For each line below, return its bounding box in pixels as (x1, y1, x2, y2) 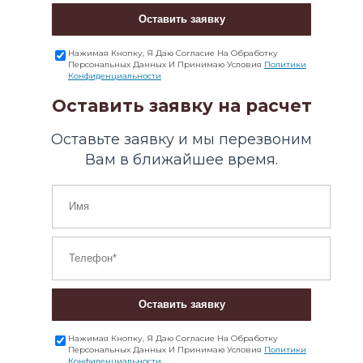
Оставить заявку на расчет (51, 95, 312, 116)
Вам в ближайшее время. (85, 150, 278, 169)
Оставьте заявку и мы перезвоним (51, 130, 312, 148)
